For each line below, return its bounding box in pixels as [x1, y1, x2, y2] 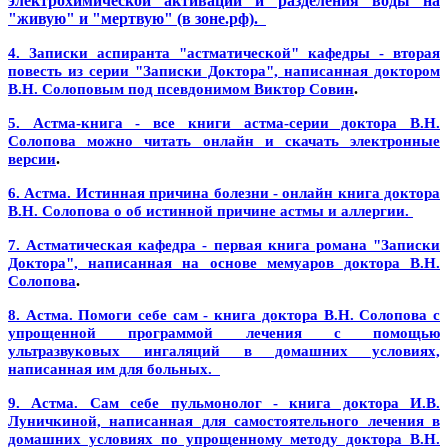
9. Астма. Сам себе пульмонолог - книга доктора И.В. [8, 394, 440, 411]
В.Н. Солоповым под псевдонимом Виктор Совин [8, 80, 354, 97]
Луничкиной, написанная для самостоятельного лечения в [8, 412, 440, 429]
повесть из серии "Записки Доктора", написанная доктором [8, 62, 440, 79]
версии [8, 150, 56, 167]
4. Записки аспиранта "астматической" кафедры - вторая [8, 44, 440, 61]
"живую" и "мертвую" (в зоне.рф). [8, 9, 266, 27]
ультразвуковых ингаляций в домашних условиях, [8, 342, 440, 359]
